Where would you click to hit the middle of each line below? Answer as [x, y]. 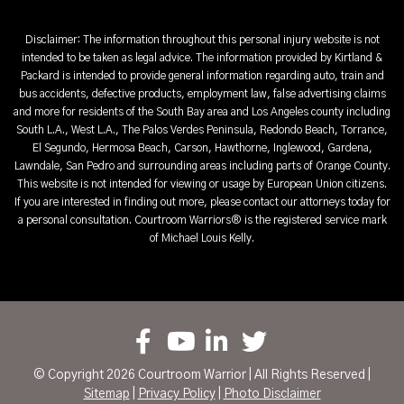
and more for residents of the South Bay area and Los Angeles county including [202, 111]
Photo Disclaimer [272, 394]
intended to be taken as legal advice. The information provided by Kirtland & [202, 57]
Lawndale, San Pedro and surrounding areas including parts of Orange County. [202, 165]
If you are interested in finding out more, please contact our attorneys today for [202, 202]
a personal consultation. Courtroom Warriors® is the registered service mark [202, 220]
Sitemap [106, 394]
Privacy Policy [176, 394]
